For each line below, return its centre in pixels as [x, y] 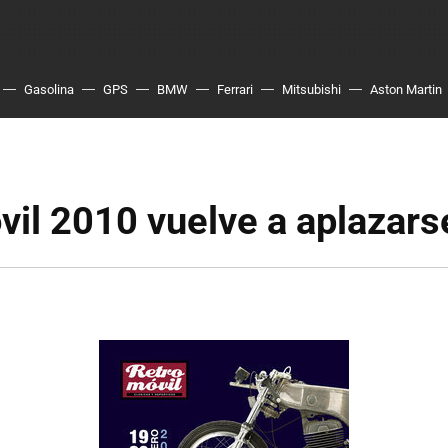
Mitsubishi [311, 89]
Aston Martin [406, 89]
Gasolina [49, 89]
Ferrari [235, 89]
